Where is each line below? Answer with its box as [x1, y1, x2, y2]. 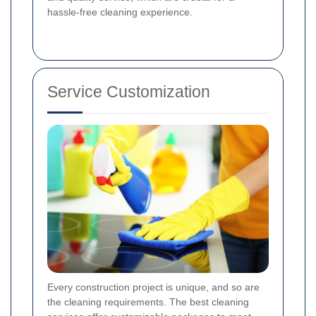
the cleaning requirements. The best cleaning [47, 296, 249, 308]
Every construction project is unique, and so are [47, 281, 260, 293]
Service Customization [47, 83, 210, 102]
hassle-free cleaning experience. [47, 6, 193, 18]
